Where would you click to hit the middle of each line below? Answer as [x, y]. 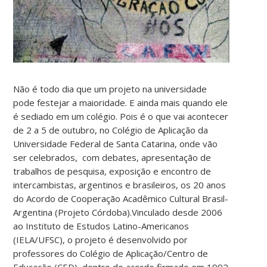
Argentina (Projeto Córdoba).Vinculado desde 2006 [118, 212]
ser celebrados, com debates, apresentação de [112, 157]
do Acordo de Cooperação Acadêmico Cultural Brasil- [121, 198]
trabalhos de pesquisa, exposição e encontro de [112, 171]
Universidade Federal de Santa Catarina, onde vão [116, 143]
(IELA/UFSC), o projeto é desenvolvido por [101, 239]
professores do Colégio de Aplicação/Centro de [111, 253]
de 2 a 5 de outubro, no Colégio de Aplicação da [111, 130]
